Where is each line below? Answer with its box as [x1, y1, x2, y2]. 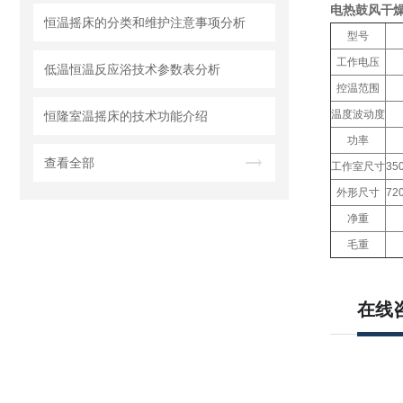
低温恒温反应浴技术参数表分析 [44, 62, 220, 76]
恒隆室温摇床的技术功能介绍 [44, 109, 208, 123]
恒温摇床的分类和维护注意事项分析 [44, 15, 246, 30]
